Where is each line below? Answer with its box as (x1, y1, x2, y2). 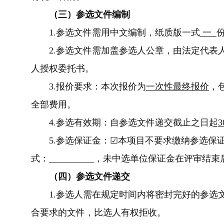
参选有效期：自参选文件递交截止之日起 (56, 117, 218, 127)
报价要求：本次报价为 (56, 81, 146, 91)
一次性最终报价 (146, 81, 209, 91)
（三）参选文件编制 (49, 9, 132, 19)
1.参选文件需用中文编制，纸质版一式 (31, 27, 200, 37)
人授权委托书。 (31, 63, 94, 73)
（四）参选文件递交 (49, 171, 130, 181)
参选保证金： (56, 135, 110, 145)
